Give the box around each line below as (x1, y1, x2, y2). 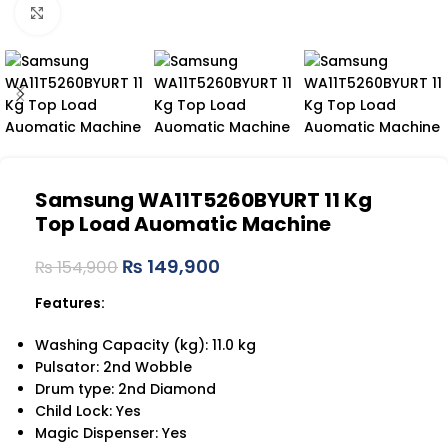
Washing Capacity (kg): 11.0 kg (35, 335, 256, 356)
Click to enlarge (59, 3, 167, 21)
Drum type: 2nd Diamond (35, 379, 216, 400)
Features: (35, 293, 105, 314)
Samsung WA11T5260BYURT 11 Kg (35, 186, 372, 215)
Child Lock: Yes (35, 401, 141, 422)
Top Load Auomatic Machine (35, 210, 331, 239)
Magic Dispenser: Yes (35, 423, 187, 444)
